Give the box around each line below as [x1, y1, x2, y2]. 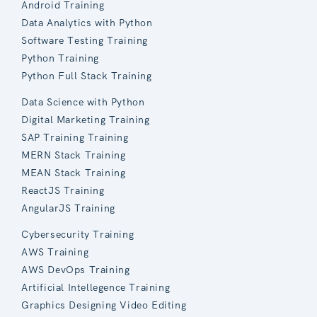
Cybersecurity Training [21, 227, 134, 241]
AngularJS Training [21, 201, 115, 214]
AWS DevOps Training [21, 263, 130, 276]
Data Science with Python [21, 95, 145, 108]
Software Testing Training [21, 33, 148, 47]
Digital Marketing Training [21, 113, 150, 126]
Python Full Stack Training [21, 69, 152, 82]
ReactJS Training [21, 183, 105, 197]
